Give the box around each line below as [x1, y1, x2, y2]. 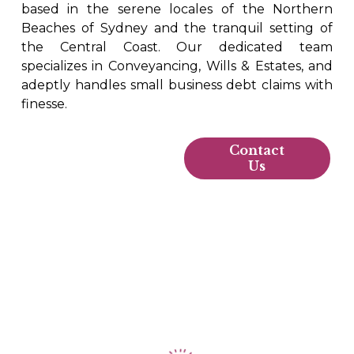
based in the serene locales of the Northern [21, 2, 333, 17]
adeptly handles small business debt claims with [21, 77, 333, 93]
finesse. [21, 96, 67, 112]
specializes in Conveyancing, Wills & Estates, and [21, 58, 333, 74]
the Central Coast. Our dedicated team [21, 40, 333, 55]
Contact [229, 142, 285, 159]
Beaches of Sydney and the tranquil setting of [21, 21, 333, 36]
